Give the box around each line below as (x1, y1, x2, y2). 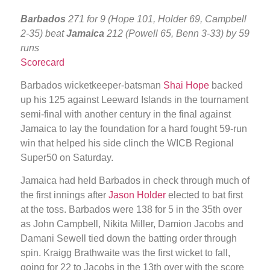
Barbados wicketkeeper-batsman (20, 80, 163, 90)
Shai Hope (163, 80, 209, 90)
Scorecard (20, 57, 64, 67)
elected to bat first (166, 190, 243, 201)
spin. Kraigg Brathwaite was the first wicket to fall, (20, 248, 230, 259)
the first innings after (20, 190, 108, 201)
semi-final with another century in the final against (20, 108, 231, 119)
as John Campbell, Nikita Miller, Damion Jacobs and (20, 219, 243, 230)
